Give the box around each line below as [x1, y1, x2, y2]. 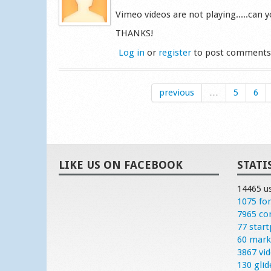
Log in [119, 47, 145, 58]
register [158, 47, 192, 58]
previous [159, 87, 195, 99]
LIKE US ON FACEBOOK [59, 158, 183, 172]
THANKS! [116, 28, 154, 39]
